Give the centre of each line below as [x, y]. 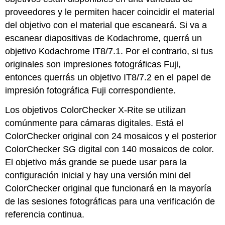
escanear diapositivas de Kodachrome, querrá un [104, 38]
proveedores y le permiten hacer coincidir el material [110, 12]
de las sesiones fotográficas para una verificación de [110, 201]
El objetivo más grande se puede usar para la [96, 162]
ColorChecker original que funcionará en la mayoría [108, 188]
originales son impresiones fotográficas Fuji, [93, 64]
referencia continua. [45, 214]
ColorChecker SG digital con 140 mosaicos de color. [110, 149]
